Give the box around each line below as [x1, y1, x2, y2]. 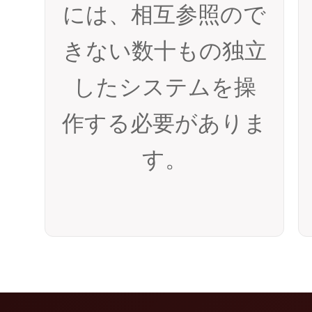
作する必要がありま [62, 111, 267, 136]
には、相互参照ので [63, 2, 266, 27]
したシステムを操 [72, 75, 256, 100]
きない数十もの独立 [62, 38, 267, 63]
